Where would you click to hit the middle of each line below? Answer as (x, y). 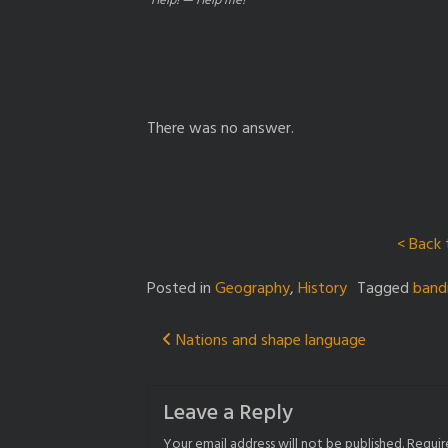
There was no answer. (220, 128)
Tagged (385, 288)
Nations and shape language (269, 340)
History (322, 288)
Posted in (181, 288)
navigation (232, 382)
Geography (252, 288)
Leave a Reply (228, 413)
